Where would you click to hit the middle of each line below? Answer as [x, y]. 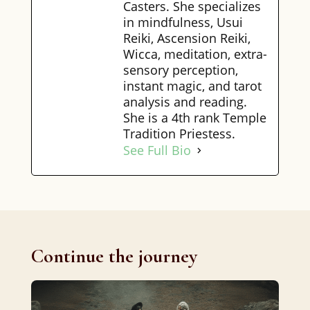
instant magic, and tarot [192, 86]
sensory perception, [180, 70]
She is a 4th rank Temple [194, 118]
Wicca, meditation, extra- [195, 54]
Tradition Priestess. [179, 134]
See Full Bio [157, 150]
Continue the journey [114, 256]
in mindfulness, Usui [183, 22]
